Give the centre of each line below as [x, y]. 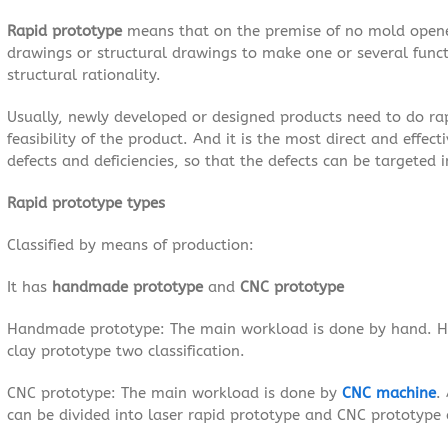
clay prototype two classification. [126, 350]
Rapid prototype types [86, 202]
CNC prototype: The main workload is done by [174, 392]
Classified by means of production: [130, 244]
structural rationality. [84, 74]
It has [29, 286]
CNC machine [389, 392]
